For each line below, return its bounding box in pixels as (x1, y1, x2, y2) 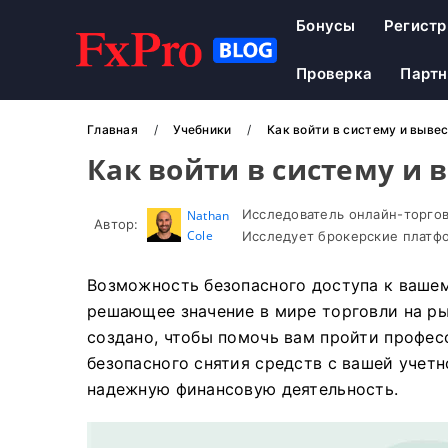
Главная (87, 122, 142, 137)
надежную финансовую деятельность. (87, 379, 399, 399)
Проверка (296, 64, 373, 83)
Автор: (94, 216, 139, 232)
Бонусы (296, 16, 356, 35)
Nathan (186, 207, 230, 224)
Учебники (173, 122, 235, 137)
